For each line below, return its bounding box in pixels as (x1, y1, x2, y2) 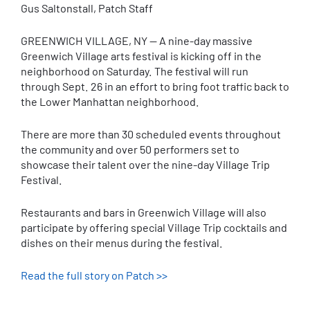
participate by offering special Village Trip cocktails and (21, 221, 287, 234)
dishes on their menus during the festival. (21, 236, 223, 249)
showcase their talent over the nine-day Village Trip (21, 158, 270, 171)
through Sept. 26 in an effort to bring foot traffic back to (21, 80, 289, 93)
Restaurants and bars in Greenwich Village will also (21, 206, 266, 219)
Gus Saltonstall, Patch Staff (21, 1, 153, 15)
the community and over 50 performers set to (21, 143, 239, 156)
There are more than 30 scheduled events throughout (21, 127, 281, 140)
